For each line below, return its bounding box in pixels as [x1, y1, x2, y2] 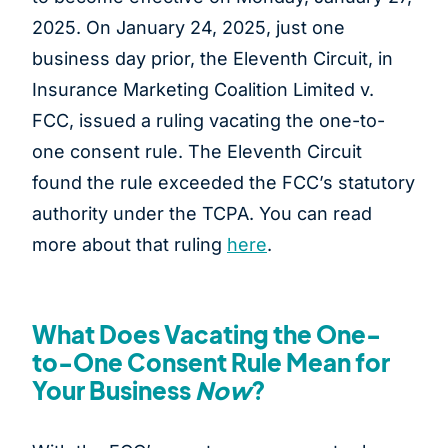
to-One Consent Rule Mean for [32, 347, 390, 378]
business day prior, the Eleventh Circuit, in [32, 48, 393, 70]
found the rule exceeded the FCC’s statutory [32, 172, 415, 194]
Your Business [32, 375, 195, 406]
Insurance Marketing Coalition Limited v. [32, 79, 374, 101]
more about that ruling [32, 234, 227, 256]
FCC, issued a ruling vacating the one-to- [32, 110, 385, 132]
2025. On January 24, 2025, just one [32, 17, 345, 39]
